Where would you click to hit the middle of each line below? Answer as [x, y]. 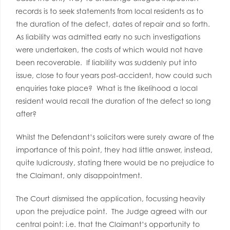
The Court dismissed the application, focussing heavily [111, 198]
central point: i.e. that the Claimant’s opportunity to [108, 224]
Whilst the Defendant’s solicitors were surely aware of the [115, 137]
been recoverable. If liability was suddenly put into [106, 62]
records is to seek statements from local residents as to [110, 11]
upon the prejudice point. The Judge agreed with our [111, 211]
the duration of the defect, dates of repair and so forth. [114, 24]
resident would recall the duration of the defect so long [113, 101]
